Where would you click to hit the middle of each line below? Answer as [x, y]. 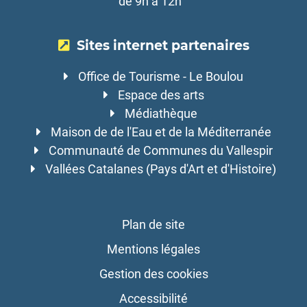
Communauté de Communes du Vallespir [161, 151]
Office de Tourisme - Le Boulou [161, 77]
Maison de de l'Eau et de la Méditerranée [161, 132]
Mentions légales [153, 249]
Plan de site [153, 225]
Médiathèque [161, 114]
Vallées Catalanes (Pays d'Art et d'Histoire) [161, 169]
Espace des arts [161, 95]
